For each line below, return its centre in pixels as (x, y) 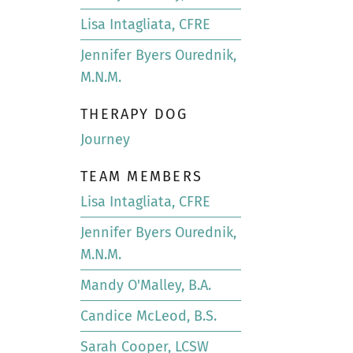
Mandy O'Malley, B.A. (146, 285)
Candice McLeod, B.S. (149, 316)
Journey (105, 139)
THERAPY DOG (134, 114)
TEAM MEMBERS (141, 176)
